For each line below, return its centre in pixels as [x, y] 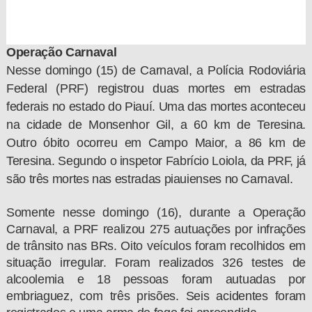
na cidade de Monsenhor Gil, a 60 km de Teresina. [156, 124]
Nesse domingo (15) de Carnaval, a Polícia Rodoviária [156, 70]
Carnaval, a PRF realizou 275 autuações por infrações [156, 229]
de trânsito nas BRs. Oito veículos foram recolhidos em [156, 245]
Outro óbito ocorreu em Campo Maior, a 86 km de [156, 142]
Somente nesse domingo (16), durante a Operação [156, 212]
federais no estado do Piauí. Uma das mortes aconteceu [156, 106]
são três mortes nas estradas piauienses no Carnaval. [149, 179]
